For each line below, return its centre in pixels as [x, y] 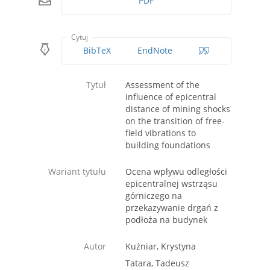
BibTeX [97, 51]
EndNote [155, 51]
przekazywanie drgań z [172, 208]
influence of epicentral [171, 97]
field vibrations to [161, 133]
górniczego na [154, 196]
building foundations [168, 145]
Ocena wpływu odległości [176, 172]
